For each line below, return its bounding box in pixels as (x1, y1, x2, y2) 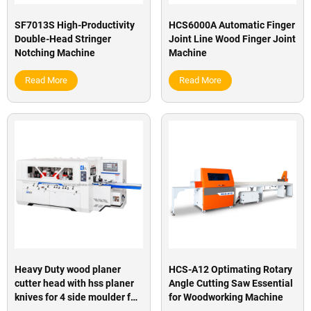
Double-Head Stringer (15, 33, 111, 44)
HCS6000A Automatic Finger (168, 19, 295, 31)
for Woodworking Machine (168, 292, 283, 303)
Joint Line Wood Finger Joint (168, 33, 296, 44)
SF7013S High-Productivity (15, 19, 135, 31)
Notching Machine (15, 47, 95, 58)
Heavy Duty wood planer (15, 264, 121, 276)
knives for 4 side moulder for (15, 292, 140, 303)
